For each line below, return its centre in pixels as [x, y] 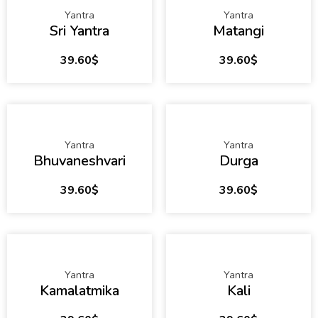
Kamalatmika [79, 291]
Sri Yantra [79, 31]
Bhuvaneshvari [79, 161]
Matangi [238, 31]
